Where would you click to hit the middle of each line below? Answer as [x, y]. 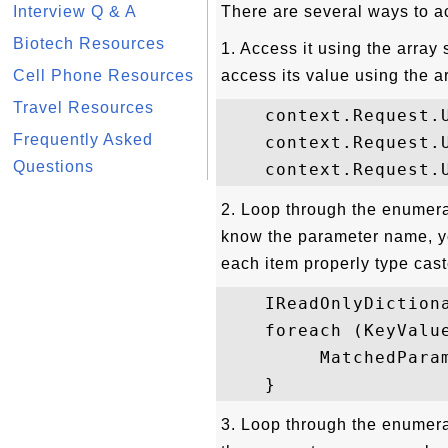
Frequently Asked [83, 139]
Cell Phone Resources [103, 75]
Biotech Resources [89, 43]
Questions [53, 166]
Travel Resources [83, 107]
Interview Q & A [75, 11]
